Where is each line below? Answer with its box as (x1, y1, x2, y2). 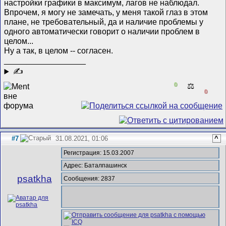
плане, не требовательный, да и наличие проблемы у (4, 17, 204, 27)
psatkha (17, 174, 52, 185)
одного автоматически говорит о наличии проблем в (4, 27, 200, 36)
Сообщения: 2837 (63, 175, 115, 182)
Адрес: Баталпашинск (63, 162, 127, 169)
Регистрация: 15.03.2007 (63, 149, 134, 157)
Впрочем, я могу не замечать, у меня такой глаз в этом (4, 8, 208, 17)
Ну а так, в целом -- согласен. (4, 46, 114, 55)
